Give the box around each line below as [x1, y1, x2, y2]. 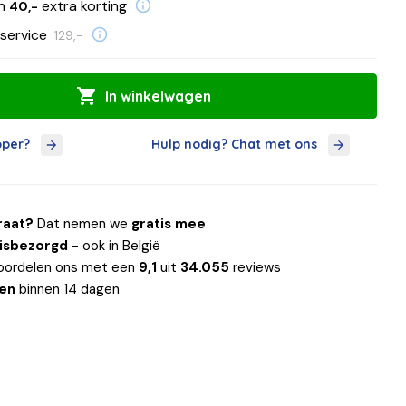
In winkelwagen [105, 86, 212, 105]
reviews [229, 257, 282, 276]
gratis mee [131, 214, 207, 233]
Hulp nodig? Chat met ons [150, 136, 317, 153]
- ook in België [68, 236, 161, 255]
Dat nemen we [34, 214, 132, 233]
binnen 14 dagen [15, 279, 121, 298]
